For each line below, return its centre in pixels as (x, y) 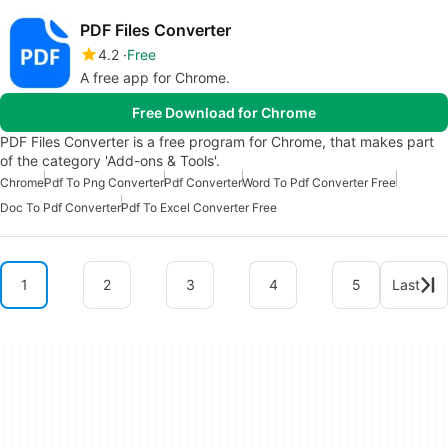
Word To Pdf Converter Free (319, 182)
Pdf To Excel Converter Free (199, 207)
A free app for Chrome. (155, 77)
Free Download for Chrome (224, 112)
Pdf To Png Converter (104, 182)
